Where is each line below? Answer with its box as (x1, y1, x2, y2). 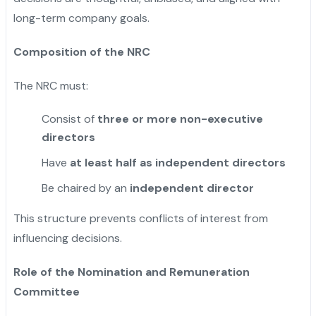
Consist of (41, 111, 97, 126)
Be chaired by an (41, 180, 130, 195)
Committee (13, 284, 80, 299)
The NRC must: (13, 78, 88, 93)
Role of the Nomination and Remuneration (13, 264, 250, 279)
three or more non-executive (97, 111, 263, 126)
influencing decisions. (13, 230, 122, 245)
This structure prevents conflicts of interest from (13, 210, 268, 226)
